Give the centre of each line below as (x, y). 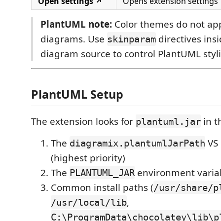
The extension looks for (83, 121)
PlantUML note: (76, 24)
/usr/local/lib (89, 202)
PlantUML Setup (77, 94)
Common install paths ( (102, 187)
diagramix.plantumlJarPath (137, 143)
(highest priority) (88, 158)
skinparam (131, 39)
